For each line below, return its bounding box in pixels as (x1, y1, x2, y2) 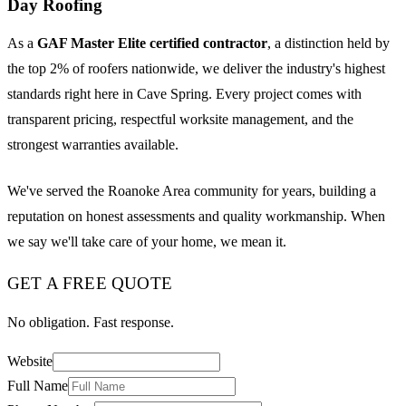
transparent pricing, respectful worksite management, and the (7, 111, 353, 128)
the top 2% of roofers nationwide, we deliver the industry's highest (7, 61, 385, 77)
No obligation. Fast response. (7, 314, 174, 330)
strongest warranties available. (7, 137, 179, 153)
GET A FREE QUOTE (7, 274, 172, 294)
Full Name (7, 377, 68, 393)
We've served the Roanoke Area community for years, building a (7, 182, 376, 198)
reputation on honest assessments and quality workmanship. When (7, 208, 385, 224)
